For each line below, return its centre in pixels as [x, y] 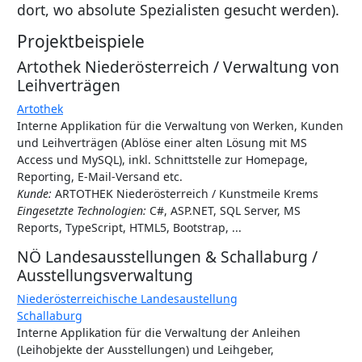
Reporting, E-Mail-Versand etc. [100, 177]
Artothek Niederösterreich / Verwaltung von [178, 67]
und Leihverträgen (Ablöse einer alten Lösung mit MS [162, 143]
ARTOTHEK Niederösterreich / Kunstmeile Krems [185, 194]
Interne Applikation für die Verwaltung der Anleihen [159, 333]
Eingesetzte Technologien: [82, 210]
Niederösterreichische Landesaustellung [127, 299]
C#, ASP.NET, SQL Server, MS [223, 210]
